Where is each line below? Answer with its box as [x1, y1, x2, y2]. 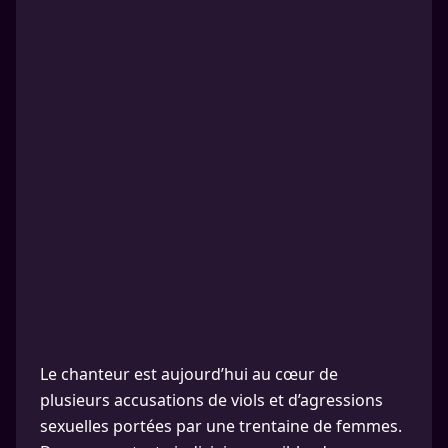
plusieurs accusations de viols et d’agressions [40, 389, 383, 411]
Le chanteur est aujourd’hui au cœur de [40, 363, 338, 385]
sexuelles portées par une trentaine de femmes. [40, 415, 402, 437]
